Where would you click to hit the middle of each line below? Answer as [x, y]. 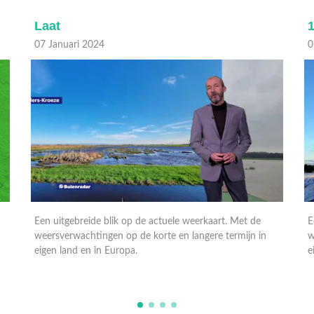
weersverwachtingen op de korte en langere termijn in [150, 236]
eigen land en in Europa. [87, 251]
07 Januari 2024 [69, 45]
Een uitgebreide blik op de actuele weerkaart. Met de [148, 221]
